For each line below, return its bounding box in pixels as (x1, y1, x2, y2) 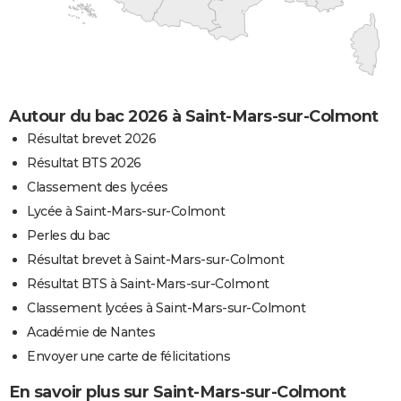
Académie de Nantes (27, 323, 155, 340)
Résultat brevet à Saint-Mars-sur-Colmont (27, 251, 284, 268)
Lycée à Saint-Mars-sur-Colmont (27, 202, 225, 219)
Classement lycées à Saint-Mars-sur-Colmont (27, 299, 305, 316)
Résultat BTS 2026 (27, 154, 141, 171)
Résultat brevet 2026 (27, 130, 156, 147)
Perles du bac (27, 226, 110, 243)
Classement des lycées (27, 178, 168, 195)
